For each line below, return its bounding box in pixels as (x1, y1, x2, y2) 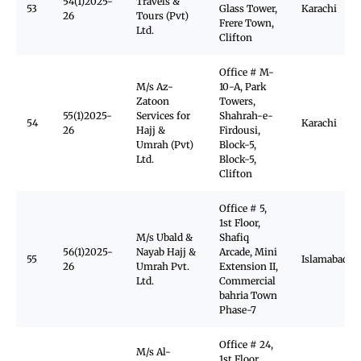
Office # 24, (219, 338, 273, 351)
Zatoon (136, 95, 169, 107)
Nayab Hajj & (136, 246, 196, 258)
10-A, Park (219, 81, 267, 93)
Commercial (219, 275, 276, 287)
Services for (136, 110, 190, 122)
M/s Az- (136, 81, 173, 93)
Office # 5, (219, 202, 267, 214)
